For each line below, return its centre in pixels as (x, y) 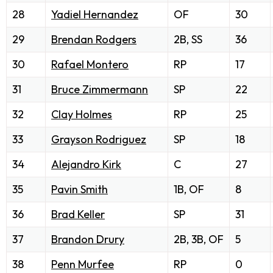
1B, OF (189, 189)
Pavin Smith (80, 189)
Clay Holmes (82, 114)
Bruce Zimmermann (100, 89)
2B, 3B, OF (199, 239)
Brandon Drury (88, 239)
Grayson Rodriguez (99, 139)
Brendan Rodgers (94, 39)
